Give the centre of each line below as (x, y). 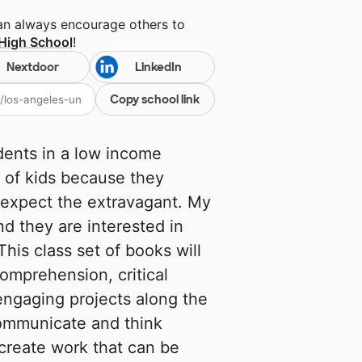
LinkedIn (158, 67)
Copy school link (155, 100)
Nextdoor (32, 67)
